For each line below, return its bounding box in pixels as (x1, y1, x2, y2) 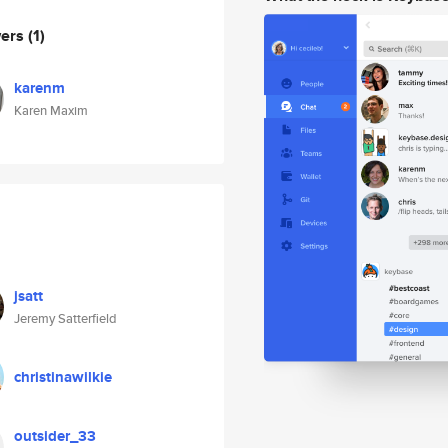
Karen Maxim (14, 101, 88, 120)
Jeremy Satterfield (14, 309, 117, 328)
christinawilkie (14, 366, 112, 388)
